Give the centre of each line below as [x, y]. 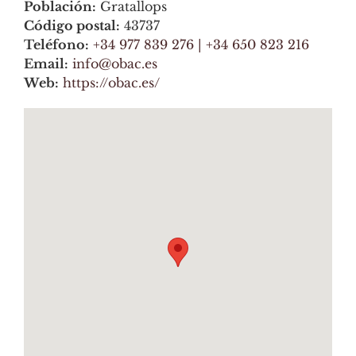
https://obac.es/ [111, 82]
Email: [46, 63]
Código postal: [72, 25]
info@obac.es [115, 63]
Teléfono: [56, 44]
